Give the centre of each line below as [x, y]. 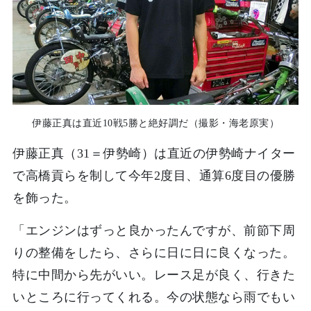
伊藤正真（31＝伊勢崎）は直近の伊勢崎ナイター [154, 154]
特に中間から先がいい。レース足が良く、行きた [154, 275]
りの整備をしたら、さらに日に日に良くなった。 [154, 252]
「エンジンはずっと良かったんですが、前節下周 [154, 230]
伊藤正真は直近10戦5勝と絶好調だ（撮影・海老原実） [155, 123]
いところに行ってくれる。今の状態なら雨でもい [154, 297]
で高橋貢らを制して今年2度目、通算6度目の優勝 [154, 176]
